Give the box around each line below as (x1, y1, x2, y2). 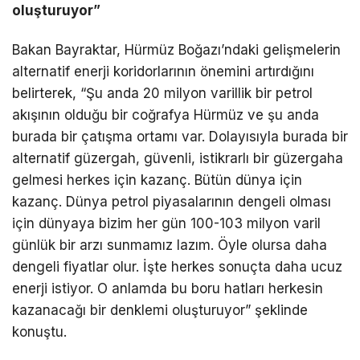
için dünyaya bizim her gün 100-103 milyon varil (12, 215, 321, 232)
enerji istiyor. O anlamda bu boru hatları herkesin (12, 280, 323, 297)
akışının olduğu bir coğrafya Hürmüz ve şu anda (12, 107, 319, 124)
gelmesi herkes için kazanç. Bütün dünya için (12, 172, 302, 189)
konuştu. (12, 324, 67, 341)
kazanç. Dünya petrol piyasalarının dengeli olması (12, 194, 331, 211)
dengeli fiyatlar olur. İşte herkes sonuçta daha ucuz (12, 259, 342, 276)
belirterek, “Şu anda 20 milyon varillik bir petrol (12, 85, 313, 102)
